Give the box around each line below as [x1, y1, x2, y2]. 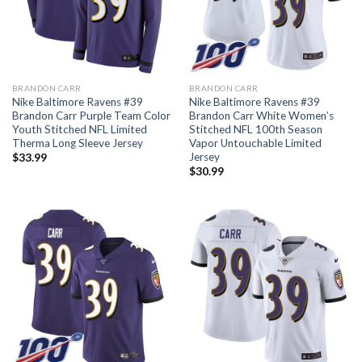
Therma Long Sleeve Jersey [11, 136, 143, 149]
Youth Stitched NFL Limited [11, 122, 147, 136]
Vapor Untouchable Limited [188, 136, 322, 149]
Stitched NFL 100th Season [188, 122, 322, 136]
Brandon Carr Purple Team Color [11, 108, 170, 122]
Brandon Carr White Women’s [188, 108, 334, 122]
